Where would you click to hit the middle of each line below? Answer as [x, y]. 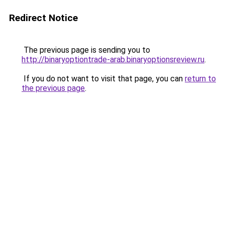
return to [200, 79]
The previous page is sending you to [86, 50]
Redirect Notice [43, 18]
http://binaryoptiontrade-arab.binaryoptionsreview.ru [113, 60]
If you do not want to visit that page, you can [103, 79]
